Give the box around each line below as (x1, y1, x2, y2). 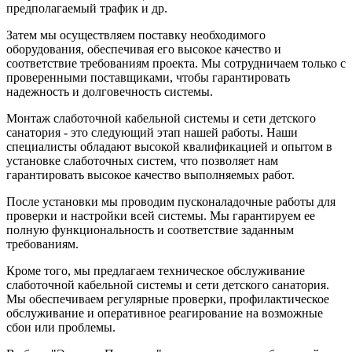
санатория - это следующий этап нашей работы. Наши (6, 125, 298, 139)
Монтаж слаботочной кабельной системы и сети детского (6, 111, 316, 125)
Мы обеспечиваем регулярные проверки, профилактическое (6, 291, 329, 306)
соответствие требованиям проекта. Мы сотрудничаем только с (6, 56, 346, 70)
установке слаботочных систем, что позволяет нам (6, 153, 278, 167)
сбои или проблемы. (6, 320, 115, 334)
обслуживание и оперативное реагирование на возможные (6, 306, 323, 320)
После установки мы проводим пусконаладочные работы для (6, 194, 335, 208)
